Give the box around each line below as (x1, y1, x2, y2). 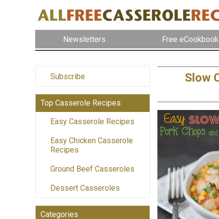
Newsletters (63, 34, 106, 44)
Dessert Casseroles (50, 183, 120, 193)
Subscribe (50, 72, 85, 82)
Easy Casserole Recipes (50, 117, 134, 127)
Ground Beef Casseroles (50, 164, 134, 174)
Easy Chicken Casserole (50, 136, 133, 146)
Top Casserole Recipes (41, 98, 121, 108)
